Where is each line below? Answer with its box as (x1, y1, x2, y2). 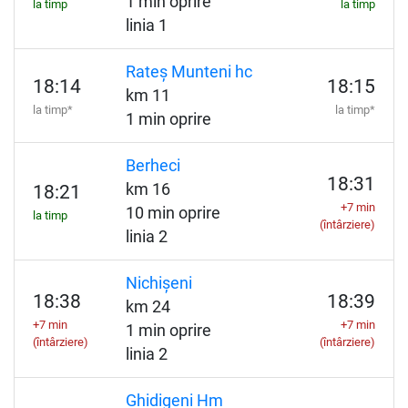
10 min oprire (125, 204, 220, 222)
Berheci (125, 157, 180, 175)
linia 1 (125, 16, 168, 35)
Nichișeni (125, 274, 192, 292)
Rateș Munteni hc (125, 63, 252, 81)
